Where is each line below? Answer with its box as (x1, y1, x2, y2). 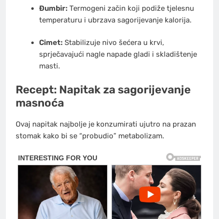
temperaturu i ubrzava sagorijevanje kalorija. (39, 15, 192, 24)
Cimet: (39, 38, 63, 47)
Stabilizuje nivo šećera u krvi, (62, 38, 164, 47)
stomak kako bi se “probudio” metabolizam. (16, 131, 164, 141)
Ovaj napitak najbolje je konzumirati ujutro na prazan (16, 120, 196, 129)
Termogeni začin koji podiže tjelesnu (67, 3, 194, 13)
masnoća (16, 96, 64, 109)
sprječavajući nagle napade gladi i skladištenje (39, 50, 197, 59)
